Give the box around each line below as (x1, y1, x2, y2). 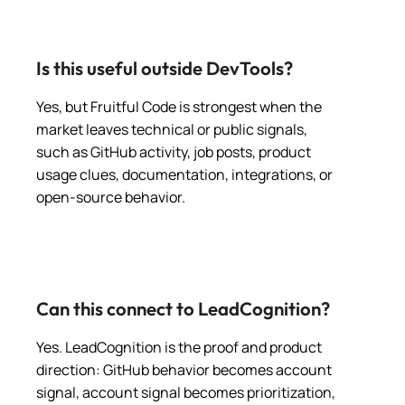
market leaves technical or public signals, (36, 118, 307, 139)
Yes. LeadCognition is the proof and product (36, 336, 322, 357)
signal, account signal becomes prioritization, (36, 381, 335, 402)
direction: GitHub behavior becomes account (36, 359, 332, 380)
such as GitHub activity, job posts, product (36, 141, 311, 162)
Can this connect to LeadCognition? (36, 297, 330, 320)
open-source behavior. (36, 186, 185, 207)
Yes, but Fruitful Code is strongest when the (36, 96, 322, 117)
